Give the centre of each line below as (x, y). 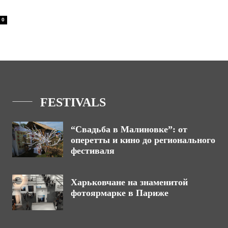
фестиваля (93, 151)
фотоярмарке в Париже (120, 193)
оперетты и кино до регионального (143, 140)
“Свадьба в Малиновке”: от (129, 129)
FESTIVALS (73, 102)
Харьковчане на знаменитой (129, 182)
